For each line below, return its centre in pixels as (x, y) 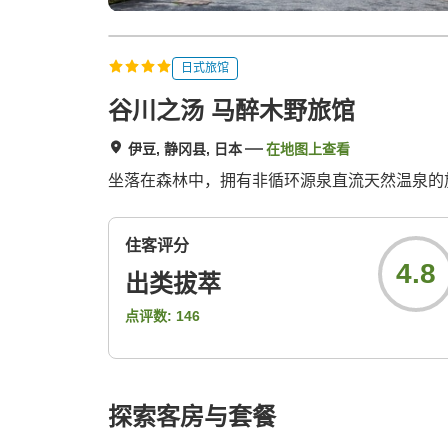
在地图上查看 (308, 149)
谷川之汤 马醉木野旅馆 (231, 111)
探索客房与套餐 (192, 417)
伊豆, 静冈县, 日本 (185, 149)
